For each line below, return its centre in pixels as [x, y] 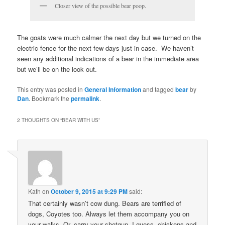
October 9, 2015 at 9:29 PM [89, 191]
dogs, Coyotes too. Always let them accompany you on [109, 213]
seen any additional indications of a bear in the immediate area [108, 58]
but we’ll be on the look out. [57, 69]
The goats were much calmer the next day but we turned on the [109, 37]
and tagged [158, 89]
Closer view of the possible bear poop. [100, 6]
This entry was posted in [51, 89]
